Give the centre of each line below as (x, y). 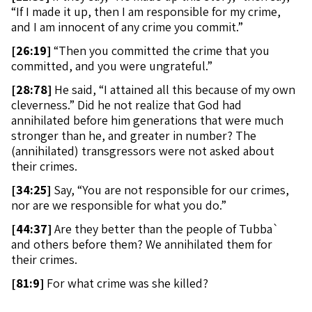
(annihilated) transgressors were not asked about (143, 151)
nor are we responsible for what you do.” (119, 205)
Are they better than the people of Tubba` (165, 229)
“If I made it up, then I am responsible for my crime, (146, 11)
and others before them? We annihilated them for (142, 244)
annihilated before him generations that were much (147, 120)
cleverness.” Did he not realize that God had (126, 105)
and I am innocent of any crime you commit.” (127, 27)
